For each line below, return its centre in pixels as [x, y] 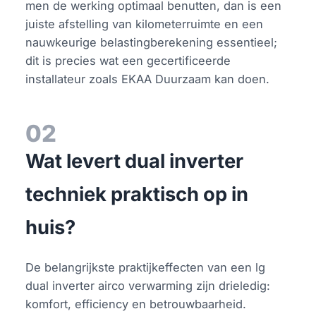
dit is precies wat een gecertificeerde [128, 60]
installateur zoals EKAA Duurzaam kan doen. [148, 79]
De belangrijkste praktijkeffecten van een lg [146, 267]
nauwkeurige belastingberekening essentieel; [152, 42]
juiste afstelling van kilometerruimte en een [145, 24]
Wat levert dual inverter [135, 161]
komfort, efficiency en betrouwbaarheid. [136, 304]
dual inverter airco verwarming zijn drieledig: [148, 285]
